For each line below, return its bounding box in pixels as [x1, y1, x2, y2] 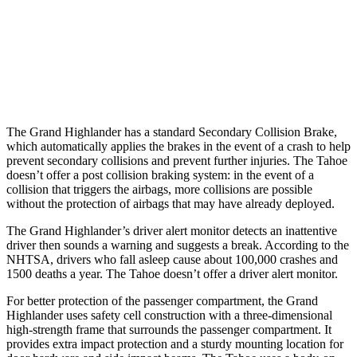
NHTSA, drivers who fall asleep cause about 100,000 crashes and [6, 252, 338, 266]
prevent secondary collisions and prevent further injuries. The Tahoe [6, 153, 347, 167]
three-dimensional [243, 308, 332, 322]
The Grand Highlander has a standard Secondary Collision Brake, [6, 124, 337, 139]
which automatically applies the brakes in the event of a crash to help [6, 139, 351, 153]
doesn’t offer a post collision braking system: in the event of [6, 167, 308, 182]
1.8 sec [195, 74, 225, 86]
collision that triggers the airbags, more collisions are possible [6, 182, 312, 196]
